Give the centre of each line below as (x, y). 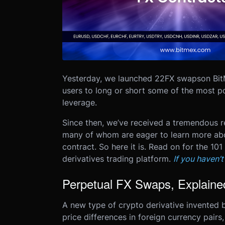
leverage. (79, 102)
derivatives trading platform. (116, 159)
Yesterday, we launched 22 (113, 78)
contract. (79, 147)
